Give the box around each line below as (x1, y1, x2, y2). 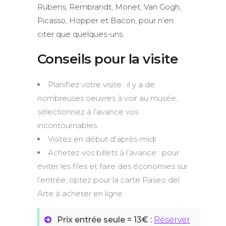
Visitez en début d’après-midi (48, 134, 156, 144)
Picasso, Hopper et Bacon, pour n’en (37, 16, 174, 26)
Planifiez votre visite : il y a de (48, 80, 155, 90)
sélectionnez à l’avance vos (37, 107, 138, 117)
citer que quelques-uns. (37, 29, 124, 39)
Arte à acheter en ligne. (37, 189, 124, 199)
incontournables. (37, 121, 98, 131)
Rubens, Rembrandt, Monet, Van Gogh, (37, 2, 181, 12)
